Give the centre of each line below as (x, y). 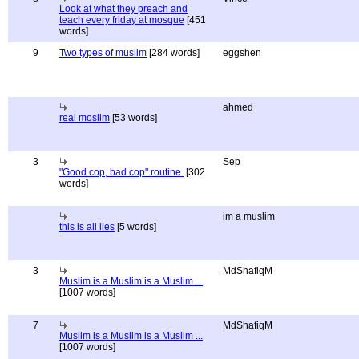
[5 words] (135, 227)
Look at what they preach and (123, 9)
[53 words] (133, 118)
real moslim (85, 118)
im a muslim (249, 216)
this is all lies (87, 227)
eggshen (242, 53)
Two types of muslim (103, 53)
